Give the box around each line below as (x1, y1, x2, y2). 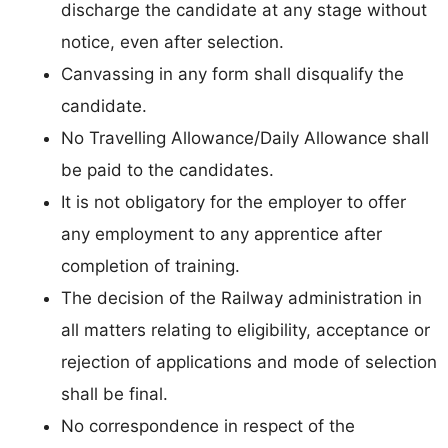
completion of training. (61, 256, 240, 277)
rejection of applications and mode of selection (61, 352, 437, 373)
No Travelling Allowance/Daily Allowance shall (61, 128, 429, 149)
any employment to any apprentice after (61, 224, 382, 245)
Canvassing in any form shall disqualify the (61, 64, 404, 85)
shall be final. (61, 384, 168, 405)
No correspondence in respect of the (61, 416, 355, 437)
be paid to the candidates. (61, 160, 274, 181)
